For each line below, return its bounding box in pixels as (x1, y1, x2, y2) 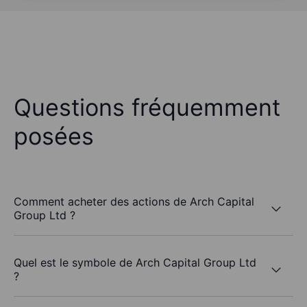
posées (14, 122, 94, 151)
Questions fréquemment (14, 93, 280, 122)
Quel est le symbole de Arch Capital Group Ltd (14, 256, 256, 270)
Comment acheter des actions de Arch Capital (14, 195, 254, 209)
